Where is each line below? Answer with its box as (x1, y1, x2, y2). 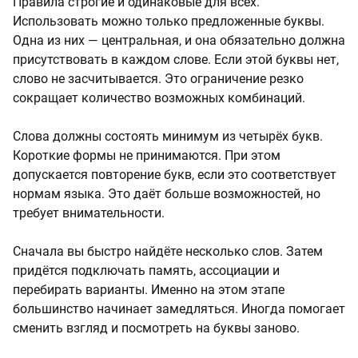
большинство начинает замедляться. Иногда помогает (13, 300, 345, 316)
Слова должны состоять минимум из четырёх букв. (13, 128, 323, 144)
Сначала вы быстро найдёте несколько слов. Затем (13, 243, 323, 259)
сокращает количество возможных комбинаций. (13, 89, 305, 105)
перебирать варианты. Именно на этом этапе (13, 281, 284, 297)
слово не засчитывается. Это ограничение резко (13, 70, 304, 86)
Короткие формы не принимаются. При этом (13, 147, 280, 163)
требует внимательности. (13, 205, 165, 221)
